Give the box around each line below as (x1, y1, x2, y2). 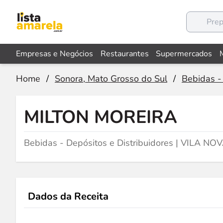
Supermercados (156, 48, 213, 59)
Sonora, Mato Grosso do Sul (55, 73, 167, 85)
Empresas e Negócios (16, 48, 93, 59)
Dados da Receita (28, 190, 109, 203)
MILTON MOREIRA (24, 105, 177, 129)
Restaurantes (100, 48, 149, 59)
